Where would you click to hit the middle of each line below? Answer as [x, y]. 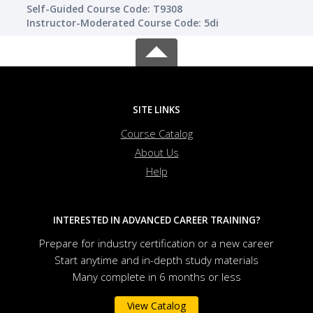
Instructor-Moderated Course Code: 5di [123, 23]
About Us [156, 153]
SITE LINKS [156, 110]
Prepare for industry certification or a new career [156, 243]
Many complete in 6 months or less [156, 277]
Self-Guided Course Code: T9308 [104, 9]
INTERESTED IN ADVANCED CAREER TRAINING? [156, 220]
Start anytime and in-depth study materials [156, 260]
